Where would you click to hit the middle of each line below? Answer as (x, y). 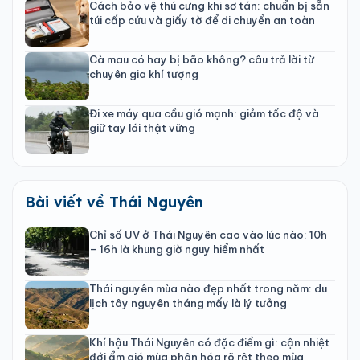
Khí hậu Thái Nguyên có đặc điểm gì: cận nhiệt (209, 342)
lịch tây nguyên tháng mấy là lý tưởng (188, 303)
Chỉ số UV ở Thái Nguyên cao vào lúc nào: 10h (208, 234)
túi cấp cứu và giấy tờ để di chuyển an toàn (202, 20)
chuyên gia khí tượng (144, 74)
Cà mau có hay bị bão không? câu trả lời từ (202, 59)
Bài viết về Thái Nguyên (114, 202)
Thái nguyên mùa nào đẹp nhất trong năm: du (208, 288)
